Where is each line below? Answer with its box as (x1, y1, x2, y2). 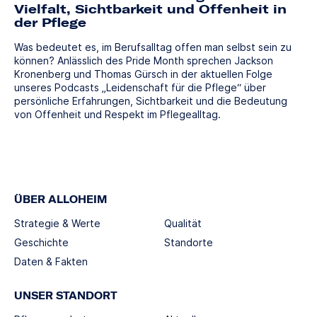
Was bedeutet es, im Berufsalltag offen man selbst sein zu (14, 40, 292, 53)
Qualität (164, 217, 202, 229)
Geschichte (14, 236, 69, 248)
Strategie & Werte (14, 217, 100, 229)
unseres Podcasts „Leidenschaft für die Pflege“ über (14, 81, 266, 93)
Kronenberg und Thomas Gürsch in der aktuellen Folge (14, 67, 272, 80)
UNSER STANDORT (14, 289, 117, 302)
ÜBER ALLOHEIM (14, 192, 107, 206)
